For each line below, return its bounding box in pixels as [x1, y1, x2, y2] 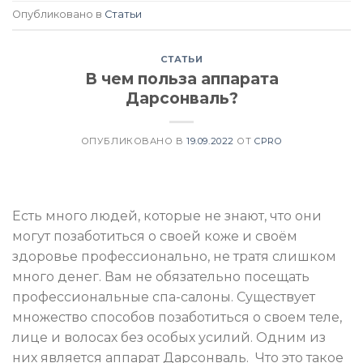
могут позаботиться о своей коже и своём [12, 228, 297, 244]
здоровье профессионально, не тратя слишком [12, 248, 336, 264]
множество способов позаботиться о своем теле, [12, 309, 342, 325]
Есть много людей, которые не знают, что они [12, 207, 322, 224]
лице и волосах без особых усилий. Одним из [12, 329, 326, 345]
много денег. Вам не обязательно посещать [12, 268, 310, 284]
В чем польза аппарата [84, 68, 279, 88]
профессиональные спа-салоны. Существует [12, 288, 315, 305]
